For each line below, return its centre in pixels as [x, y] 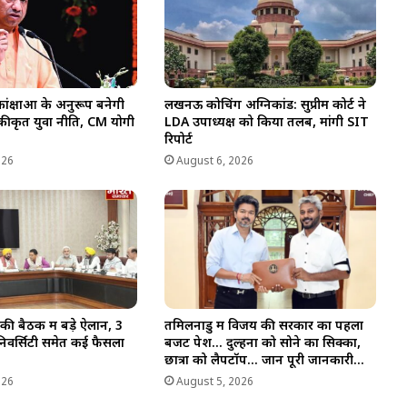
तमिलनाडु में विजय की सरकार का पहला [263, 327]
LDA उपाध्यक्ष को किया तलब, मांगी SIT [266, 123]
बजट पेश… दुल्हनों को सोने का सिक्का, [262, 344]
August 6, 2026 [214, 161]
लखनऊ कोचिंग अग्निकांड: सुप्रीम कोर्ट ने [265, 105]
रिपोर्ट [178, 140]
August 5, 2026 [214, 383]
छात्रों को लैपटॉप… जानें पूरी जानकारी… [264, 362]
